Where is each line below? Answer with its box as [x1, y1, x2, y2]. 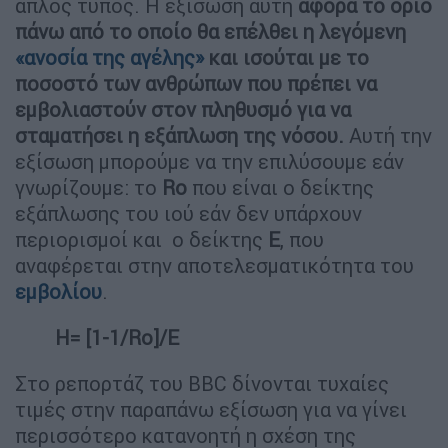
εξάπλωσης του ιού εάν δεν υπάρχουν [15, 201, 362, 227]
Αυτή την [349, 123, 432, 149]
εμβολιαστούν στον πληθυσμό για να [15, 97, 351, 123]
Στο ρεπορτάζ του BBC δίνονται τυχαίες [15, 371, 389, 397]
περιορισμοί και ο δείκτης [15, 227, 263, 253]
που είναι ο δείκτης [192, 175, 374, 201]
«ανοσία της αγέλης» [15, 45, 204, 71]
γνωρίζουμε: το [15, 175, 157, 201]
